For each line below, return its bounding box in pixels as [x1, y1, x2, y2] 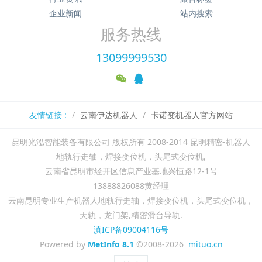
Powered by [39, 239, 88, 250]
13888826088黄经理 [93, 180, 169, 192]
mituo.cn [188, 239, 223, 250]
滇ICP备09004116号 [94, 224, 168, 236]
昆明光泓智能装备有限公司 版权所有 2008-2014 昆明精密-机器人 [12, 136, 250, 148]
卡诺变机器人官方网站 [151, 109, 233, 121]
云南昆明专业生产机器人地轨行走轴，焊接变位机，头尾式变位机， [8, 195, 254, 206]
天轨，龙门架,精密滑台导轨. [80, 209, 182, 221]
